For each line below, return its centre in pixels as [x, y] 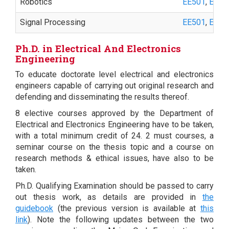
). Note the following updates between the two [121, 219]
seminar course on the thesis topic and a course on [114, 147]
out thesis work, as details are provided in [109, 197]
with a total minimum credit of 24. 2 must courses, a [114, 135]
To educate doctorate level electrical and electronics [114, 74]
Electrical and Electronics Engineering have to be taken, [114, 124]
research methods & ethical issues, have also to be [114, 158]
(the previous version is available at [127, 208]
